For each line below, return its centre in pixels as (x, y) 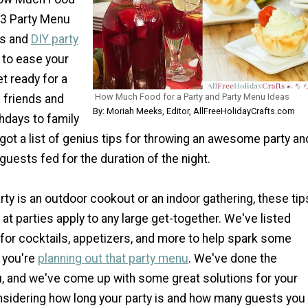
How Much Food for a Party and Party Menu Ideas (192, 96)
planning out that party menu (113, 258)
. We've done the (233, 258)
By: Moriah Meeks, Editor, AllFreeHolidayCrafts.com (194, 111)
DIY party (55, 39)
